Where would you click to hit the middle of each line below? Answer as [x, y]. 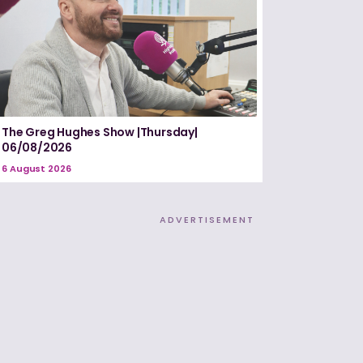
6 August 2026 [36, 169]
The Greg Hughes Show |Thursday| [100, 132]
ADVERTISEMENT [207, 220]
